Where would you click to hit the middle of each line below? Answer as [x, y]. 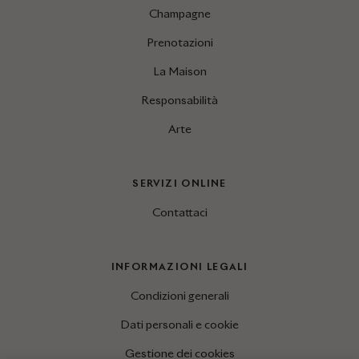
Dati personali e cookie [179, 325]
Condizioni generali [179, 296]
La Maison [179, 72]
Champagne [179, 14]
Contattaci [179, 213]
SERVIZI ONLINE [179, 184]
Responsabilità [179, 101]
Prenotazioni [179, 43]
